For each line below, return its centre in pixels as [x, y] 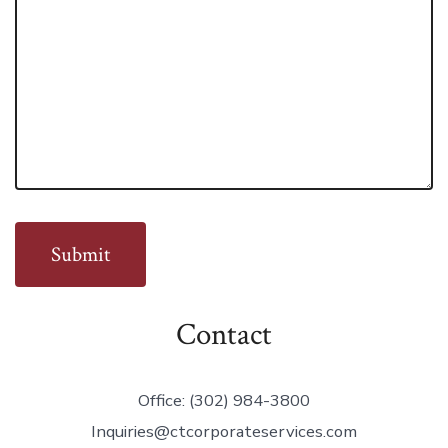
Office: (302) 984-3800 [224, 401]
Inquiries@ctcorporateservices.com [224, 432]
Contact [224, 335]
